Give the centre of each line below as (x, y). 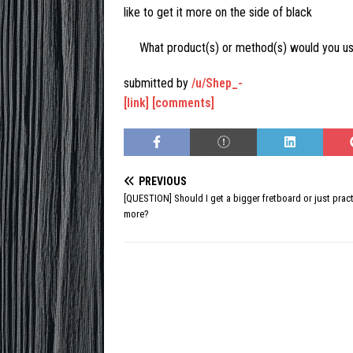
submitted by (158, 83)
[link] (136, 103)
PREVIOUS (163, 181)
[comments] (183, 103)
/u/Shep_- (217, 83)
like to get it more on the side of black (218, 12)
